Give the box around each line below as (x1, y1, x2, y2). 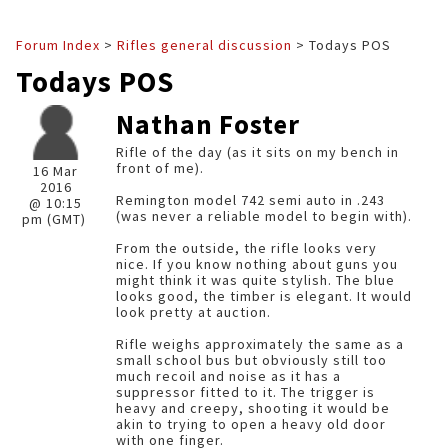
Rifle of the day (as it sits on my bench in (116, 143, 399, 161)
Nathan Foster (116, 107, 300, 141)
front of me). (116, 159, 208, 177)
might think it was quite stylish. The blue (116, 271, 395, 289)
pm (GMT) (21, 210, 90, 228)
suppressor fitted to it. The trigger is (116, 383, 375, 401)
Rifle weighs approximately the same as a (116, 335, 404, 353)
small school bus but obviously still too (116, 351, 387, 369)
